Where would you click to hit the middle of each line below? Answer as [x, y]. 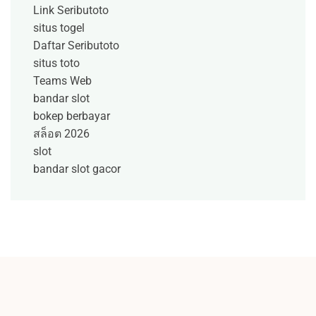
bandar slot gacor [77, 169]
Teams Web [62, 80]
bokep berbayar [72, 116]
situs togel [59, 28]
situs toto [56, 63]
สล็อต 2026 [61, 133]
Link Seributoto [71, 10]
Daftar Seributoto [76, 45]
